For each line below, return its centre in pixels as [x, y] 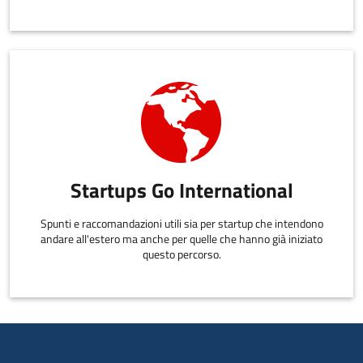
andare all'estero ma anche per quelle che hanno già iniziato [181, 239]
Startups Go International [181, 190]
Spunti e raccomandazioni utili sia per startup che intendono [181, 224]
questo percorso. [181, 255]
